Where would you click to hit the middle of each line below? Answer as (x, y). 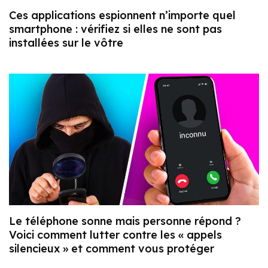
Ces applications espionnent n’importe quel (122, 16)
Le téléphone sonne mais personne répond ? (125, 221)
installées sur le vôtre (66, 43)
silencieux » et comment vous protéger (112, 248)
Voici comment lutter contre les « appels (115, 234)
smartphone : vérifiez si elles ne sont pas (115, 29)
